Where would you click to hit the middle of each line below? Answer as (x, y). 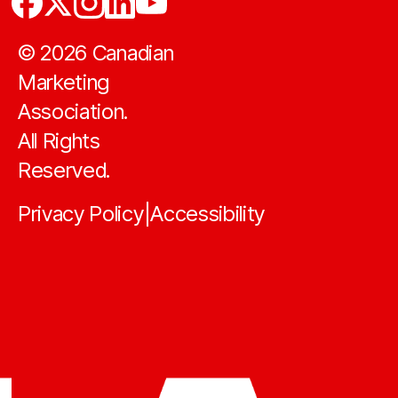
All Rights (59, 141)
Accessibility (208, 213)
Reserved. (64, 170)
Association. (73, 111)
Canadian (131, 53)
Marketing (64, 82)
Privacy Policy (81, 213)
